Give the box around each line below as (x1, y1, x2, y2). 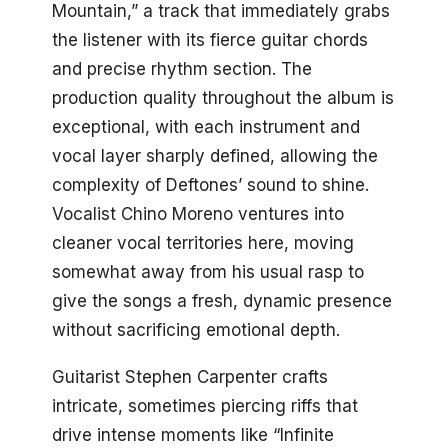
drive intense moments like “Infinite (52, 424, 334, 445)
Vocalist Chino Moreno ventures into (52, 203, 344, 224)
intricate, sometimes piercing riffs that (52, 395, 358, 416)
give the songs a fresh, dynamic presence (52, 290, 392, 311)
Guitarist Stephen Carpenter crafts (52, 366, 328, 387)
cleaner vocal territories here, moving (52, 232, 354, 253)
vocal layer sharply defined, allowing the (52, 145, 378, 166)
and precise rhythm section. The (52, 58, 312, 79)
